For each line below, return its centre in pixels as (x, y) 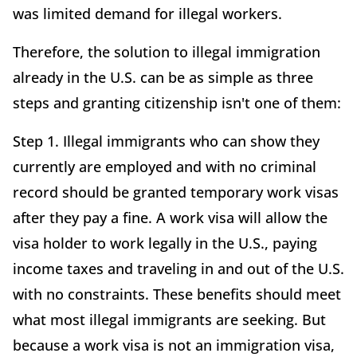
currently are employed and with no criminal (165, 166)
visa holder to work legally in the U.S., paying (165, 243)
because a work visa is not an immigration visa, (174, 345)
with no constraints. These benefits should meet (177, 294)
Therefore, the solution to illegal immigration (167, 51)
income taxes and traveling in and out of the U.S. (178, 268)
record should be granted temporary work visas (176, 192)
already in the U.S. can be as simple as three (163, 77)
